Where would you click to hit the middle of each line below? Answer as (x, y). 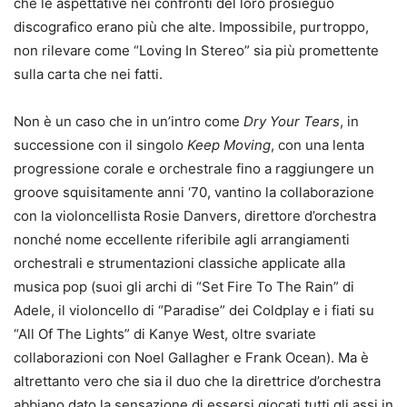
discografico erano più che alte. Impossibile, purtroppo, (191, 27)
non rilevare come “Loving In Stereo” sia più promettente (196, 50)
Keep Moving (229, 145)
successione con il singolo (100, 145)
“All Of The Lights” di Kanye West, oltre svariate (165, 334)
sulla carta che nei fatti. (88, 74)
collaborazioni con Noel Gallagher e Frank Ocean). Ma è (191, 357)
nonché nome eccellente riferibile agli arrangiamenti (182, 239)
